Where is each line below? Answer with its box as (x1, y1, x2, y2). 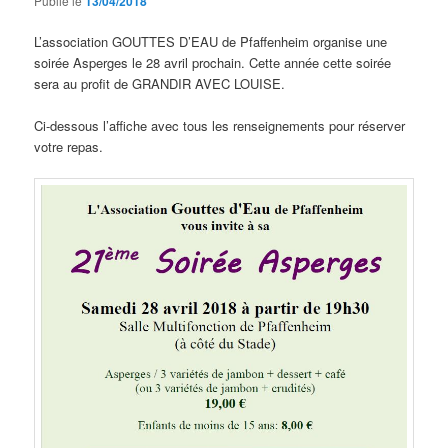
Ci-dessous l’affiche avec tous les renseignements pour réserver (34, 115, 406, 135)
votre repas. (34, 136, 104, 156)
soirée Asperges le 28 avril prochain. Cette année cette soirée (34, 52, 392, 72)
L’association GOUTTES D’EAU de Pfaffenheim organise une (34, 31, 388, 51)
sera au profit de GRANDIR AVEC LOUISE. (34, 73, 286, 93)
